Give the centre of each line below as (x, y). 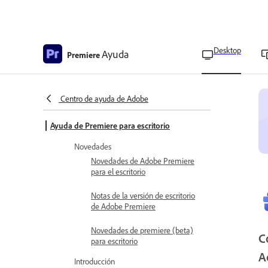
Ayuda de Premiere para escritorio (110, 125)
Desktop (227, 50)
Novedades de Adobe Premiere (143, 161)
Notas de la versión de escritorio (143, 195)
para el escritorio (118, 171)
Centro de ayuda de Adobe (104, 98)
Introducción (95, 261)
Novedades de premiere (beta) (142, 230)
